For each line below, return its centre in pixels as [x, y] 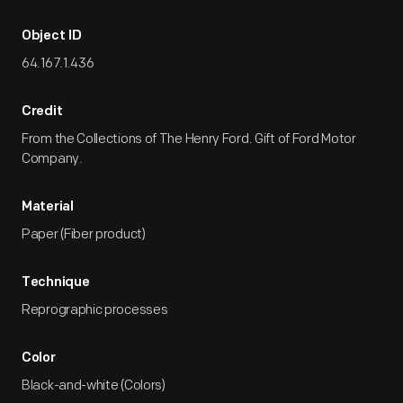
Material [48, 207]
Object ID [52, 36]
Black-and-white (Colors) [94, 385]
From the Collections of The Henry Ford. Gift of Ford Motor [189, 139]
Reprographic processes [95, 310]
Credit [42, 112]
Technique [56, 283]
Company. [52, 159]
